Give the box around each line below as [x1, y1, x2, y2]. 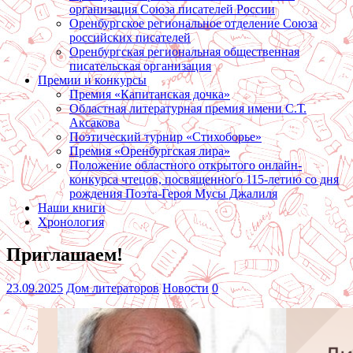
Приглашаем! [6, 244, 123, 266]
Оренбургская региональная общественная [69, 44, 299, 58]
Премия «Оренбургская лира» [69, 143, 230, 158]
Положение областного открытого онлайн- [69, 158, 302, 172]
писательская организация [69, 58, 211, 72]
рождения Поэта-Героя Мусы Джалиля [69, 186, 277, 200]
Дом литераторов [66, 281, 159, 295]
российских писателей [69, 30, 191, 44]
